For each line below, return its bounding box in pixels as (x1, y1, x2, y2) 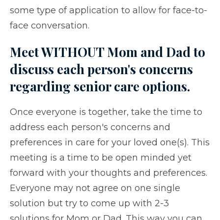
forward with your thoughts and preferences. (10, 167, 207, 179)
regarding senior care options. (10, 78, 193, 95)
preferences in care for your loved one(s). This (10, 137, 210, 148)
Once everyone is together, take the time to (10, 107, 202, 118)
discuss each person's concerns (10, 60, 193, 78)
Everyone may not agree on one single (10, 183, 180, 194)
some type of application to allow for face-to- (10, 5, 207, 16)
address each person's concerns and (10, 122, 170, 133)
